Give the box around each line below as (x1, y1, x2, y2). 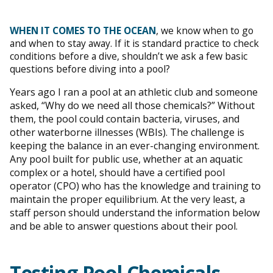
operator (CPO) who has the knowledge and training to (10, 179, 261, 193)
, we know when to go (156, 24, 253, 38)
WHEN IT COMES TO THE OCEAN (10, 24, 156, 38)
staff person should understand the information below (10, 206, 260, 220)
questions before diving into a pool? (10, 62, 170, 76)
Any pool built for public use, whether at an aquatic (10, 152, 243, 166)
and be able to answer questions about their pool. (10, 219, 238, 233)
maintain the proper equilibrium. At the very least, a (10, 193, 245, 207)
